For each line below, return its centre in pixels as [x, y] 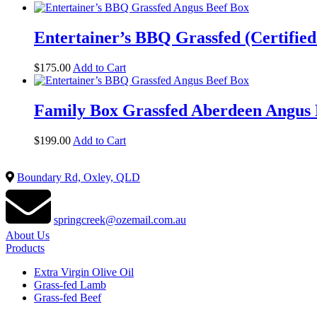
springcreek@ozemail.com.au [120, 219]
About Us [28, 235]
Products [25, 248]
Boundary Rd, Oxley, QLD [79, 177]
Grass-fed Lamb [70, 284]
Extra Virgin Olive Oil [84, 272]
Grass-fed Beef [68, 297]
